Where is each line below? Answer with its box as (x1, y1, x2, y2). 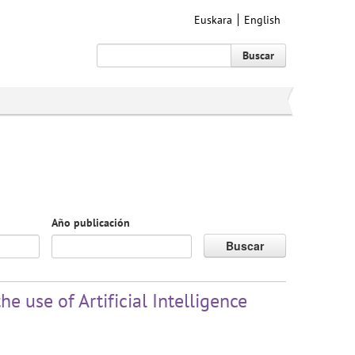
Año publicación (52, 216, 131, 230)
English (244, 13, 281, 27)
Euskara (194, 13, 232, 27)
